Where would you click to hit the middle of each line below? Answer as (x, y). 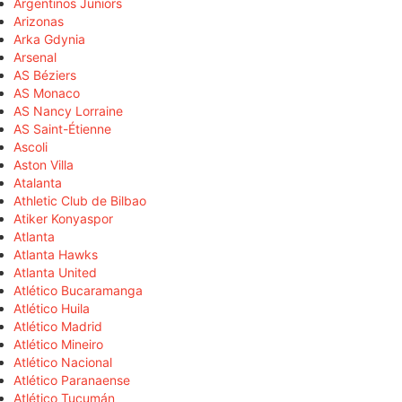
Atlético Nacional (63, 363)
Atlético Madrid (58, 327)
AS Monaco (47, 93)
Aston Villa (44, 165)
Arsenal (35, 57)
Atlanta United (55, 273)
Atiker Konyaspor (63, 219)
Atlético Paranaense (72, 380)
